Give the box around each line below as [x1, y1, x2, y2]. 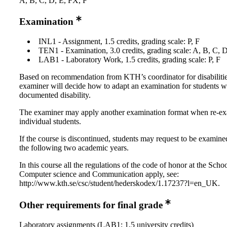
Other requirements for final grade [19, 200, 163, 211]
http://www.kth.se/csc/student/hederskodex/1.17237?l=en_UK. [19, 179, 220, 188]
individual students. [19, 117, 81, 126]
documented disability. [19, 91, 91, 100]
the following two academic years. [19, 143, 129, 153]
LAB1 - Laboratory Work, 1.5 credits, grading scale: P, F [39, 55, 220, 64]
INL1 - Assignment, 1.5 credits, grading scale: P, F [39, 37, 200, 46]
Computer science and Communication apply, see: [19, 170, 179, 179]
